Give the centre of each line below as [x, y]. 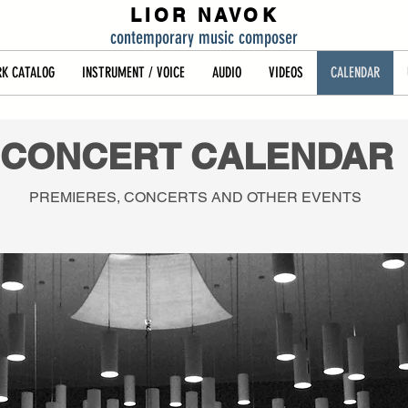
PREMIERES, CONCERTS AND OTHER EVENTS [197, 197]
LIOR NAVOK [204, 15]
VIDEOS [286, 72]
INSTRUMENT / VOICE [133, 72]
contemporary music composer [204, 37]
